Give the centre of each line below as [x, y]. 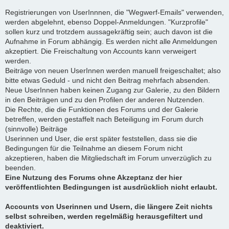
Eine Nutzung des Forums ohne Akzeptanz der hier [94, 177]
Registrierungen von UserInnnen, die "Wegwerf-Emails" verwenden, [114, 12]
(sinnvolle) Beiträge [36, 129]
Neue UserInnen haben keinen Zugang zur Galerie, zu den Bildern [112, 90]
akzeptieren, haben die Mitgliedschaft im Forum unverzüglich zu [108, 158]
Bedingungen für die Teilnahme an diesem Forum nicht [94, 148]
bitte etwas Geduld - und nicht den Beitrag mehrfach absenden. [108, 80]
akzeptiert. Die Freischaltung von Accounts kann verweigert [101, 51]
